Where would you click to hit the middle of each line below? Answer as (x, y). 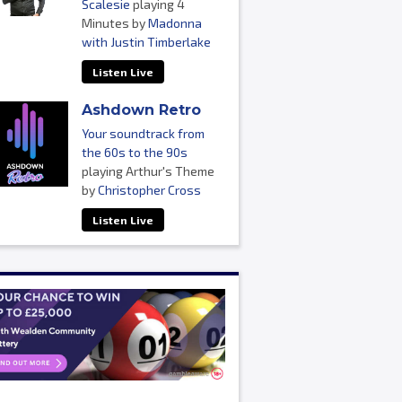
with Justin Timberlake (146, 42)
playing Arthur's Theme (148, 171)
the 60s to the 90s (134, 152)
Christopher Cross (149, 190)
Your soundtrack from (143, 133)
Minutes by (114, 23)
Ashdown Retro (141, 110)
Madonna (175, 23)
